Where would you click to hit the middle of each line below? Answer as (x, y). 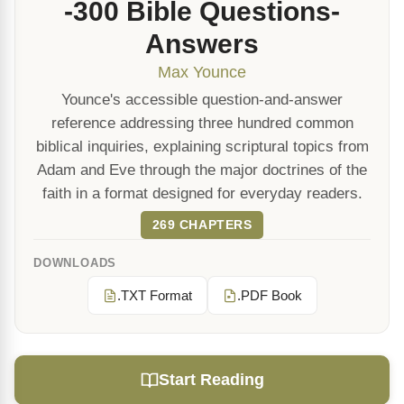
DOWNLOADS (75, 263)
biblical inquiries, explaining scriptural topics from (202, 147)
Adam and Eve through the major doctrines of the (202, 170)
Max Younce (202, 72)
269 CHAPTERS (202, 225)
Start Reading (211, 380)
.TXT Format (154, 295)
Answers (202, 44)
